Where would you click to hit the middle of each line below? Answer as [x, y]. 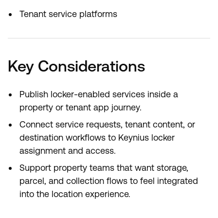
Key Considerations [76, 66]
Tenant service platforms [68, 14]
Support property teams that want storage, [104, 168]
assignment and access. [68, 151]
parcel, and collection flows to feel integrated [109, 181]
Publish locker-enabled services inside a [99, 94]
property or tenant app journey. [81, 107]
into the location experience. [75, 194]
